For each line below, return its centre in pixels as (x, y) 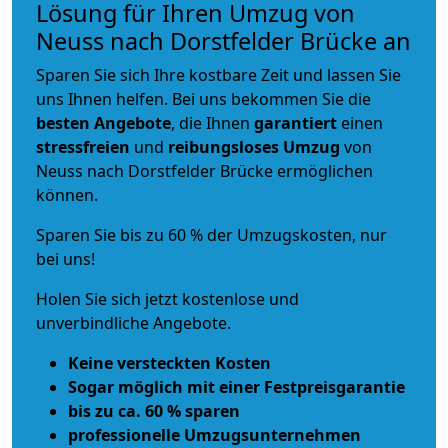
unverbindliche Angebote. (133, 322)
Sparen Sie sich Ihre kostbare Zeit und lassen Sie (218, 74)
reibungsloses (223, 146)
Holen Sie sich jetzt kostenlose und (167, 298)
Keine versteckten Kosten (169, 362)
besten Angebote (103, 122)
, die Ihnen (212, 122)
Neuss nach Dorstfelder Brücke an (223, 40)
